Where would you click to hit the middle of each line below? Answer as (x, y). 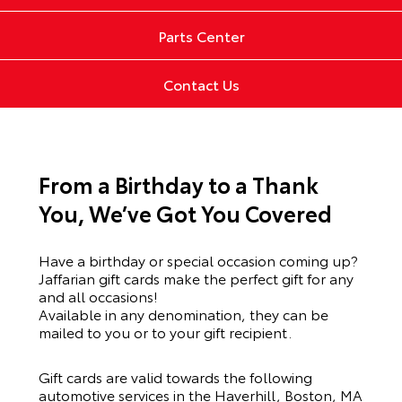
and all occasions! (98, 295)
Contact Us (201, 83)
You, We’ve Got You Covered (185, 212)
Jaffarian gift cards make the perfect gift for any (196, 277)
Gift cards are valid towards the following (175, 376)
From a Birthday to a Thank (178, 184)
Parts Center (201, 35)
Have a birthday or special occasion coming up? (198, 259)
